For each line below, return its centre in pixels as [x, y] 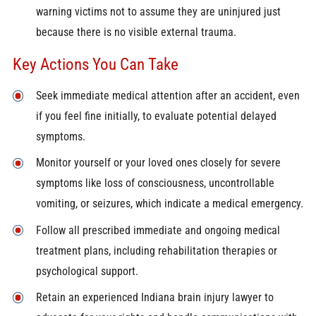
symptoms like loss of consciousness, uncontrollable [155, 183]
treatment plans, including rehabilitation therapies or [156, 250]
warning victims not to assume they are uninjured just [158, 12]
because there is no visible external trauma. [136, 32]
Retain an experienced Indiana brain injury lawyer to [154, 297]
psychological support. [87, 271]
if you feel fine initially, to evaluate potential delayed [156, 116]
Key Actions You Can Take [95, 64]
